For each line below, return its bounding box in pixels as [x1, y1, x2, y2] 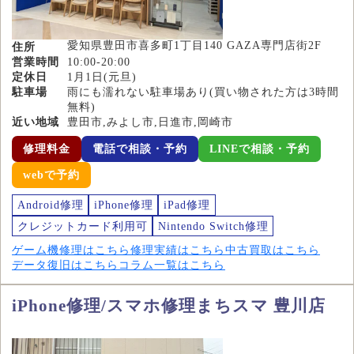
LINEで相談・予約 [209, 143, 310, 156]
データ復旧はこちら [12, 259, 119, 272]
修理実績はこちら [130, 244, 225, 257]
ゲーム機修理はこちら [12, 244, 130, 257]
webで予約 [23, 169, 80, 182]
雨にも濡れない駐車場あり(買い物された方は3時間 [67, 86, 339, 99]
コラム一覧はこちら [119, 259, 225, 272]
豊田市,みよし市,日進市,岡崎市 [67, 116, 233, 129]
